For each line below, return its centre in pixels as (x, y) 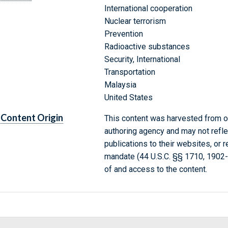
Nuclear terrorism (135, 21)
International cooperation (148, 9)
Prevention (123, 34)
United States (128, 98)
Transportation (130, 72)
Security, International (142, 60)
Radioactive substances (147, 47)
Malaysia (120, 85)
